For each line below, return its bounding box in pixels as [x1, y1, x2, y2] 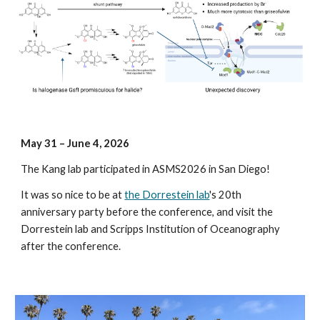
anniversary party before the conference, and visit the [21, 206, 274, 218]
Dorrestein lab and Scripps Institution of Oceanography [21, 223, 281, 235]
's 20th [209, 189, 242, 201]
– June [59, 137, 94, 149]
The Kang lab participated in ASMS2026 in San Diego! [21, 163, 271, 175]
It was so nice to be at [21, 189, 125, 201]
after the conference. [21, 240, 121, 252]
